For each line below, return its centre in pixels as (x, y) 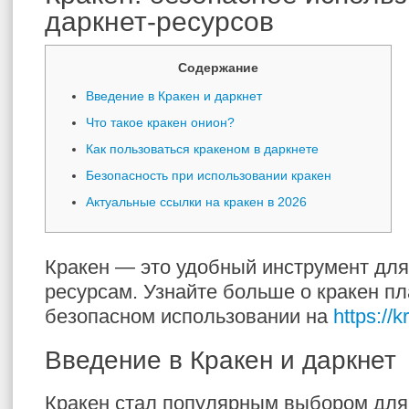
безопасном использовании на (189, 316)
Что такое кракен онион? (160, 122)
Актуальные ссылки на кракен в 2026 (196, 202)
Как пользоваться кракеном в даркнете (202, 149)
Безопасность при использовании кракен (209, 175)
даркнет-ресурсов (159, 21)
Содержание (218, 68)
